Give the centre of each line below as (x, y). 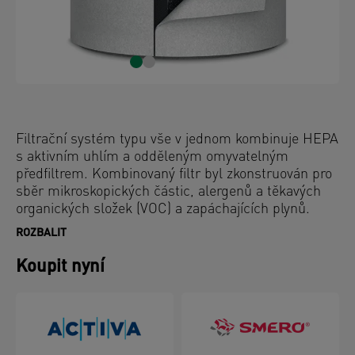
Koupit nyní (60, 267)
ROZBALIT (41, 233)
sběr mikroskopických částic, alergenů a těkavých (168, 192)
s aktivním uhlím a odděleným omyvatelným (152, 157)
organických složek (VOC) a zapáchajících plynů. (163, 210)
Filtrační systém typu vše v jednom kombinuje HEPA (177, 140)
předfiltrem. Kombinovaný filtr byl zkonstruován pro (174, 175)
